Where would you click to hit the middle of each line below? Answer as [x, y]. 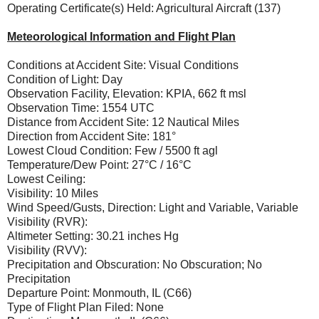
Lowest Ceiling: [46, 179]
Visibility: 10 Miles [53, 193]
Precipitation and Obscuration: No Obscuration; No [135, 264]
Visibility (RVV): [47, 250]
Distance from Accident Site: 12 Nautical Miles [123, 122]
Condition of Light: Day [65, 79]
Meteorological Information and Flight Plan [121, 36]
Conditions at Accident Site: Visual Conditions [123, 65]
